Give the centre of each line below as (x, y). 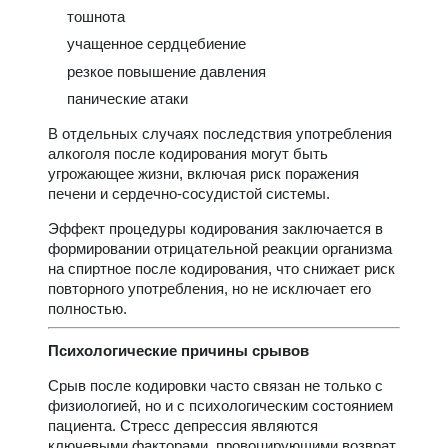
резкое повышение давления (166, 71)
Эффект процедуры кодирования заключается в (215, 229)
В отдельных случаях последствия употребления (220, 134)
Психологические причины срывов (178, 351)
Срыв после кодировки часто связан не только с (215, 386)
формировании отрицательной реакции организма (220, 249)
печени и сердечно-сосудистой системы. (189, 194)
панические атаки (127, 99)
